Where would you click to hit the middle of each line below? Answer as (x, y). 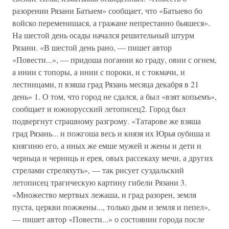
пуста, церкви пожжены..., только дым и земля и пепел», (111, 207)
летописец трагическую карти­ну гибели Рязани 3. (99, 182)
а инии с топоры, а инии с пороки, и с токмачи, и (99, 72)
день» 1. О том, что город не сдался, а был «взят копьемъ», (114, 96)
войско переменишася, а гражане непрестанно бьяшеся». (111, 23)
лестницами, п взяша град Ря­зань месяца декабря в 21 (106, 84)
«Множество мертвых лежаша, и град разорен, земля (104, 194)
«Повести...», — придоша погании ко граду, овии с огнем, (114, 60)
